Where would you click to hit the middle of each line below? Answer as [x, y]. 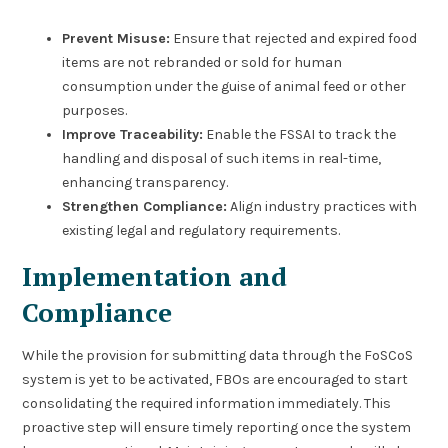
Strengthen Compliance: [145, 207]
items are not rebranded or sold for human [202, 63]
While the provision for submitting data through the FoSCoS [218, 355]
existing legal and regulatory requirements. [201, 231]
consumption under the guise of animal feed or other [234, 87]
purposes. [95, 111]
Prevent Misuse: [116, 39]
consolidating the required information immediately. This [207, 403]
